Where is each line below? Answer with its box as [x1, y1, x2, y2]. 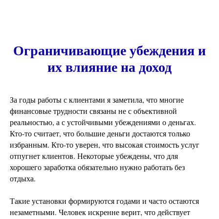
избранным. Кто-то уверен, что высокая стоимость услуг [10, 139, 199, 150]
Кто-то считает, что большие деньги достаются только [10, 128, 190, 138]
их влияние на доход [47, 57, 172, 77]
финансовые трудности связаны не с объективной [10, 106, 177, 116]
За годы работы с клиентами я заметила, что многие [10, 94, 184, 105]
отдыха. [10, 173, 36, 183]
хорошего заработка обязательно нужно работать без [10, 162, 185, 172]
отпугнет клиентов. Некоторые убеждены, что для [10, 151, 178, 161]
